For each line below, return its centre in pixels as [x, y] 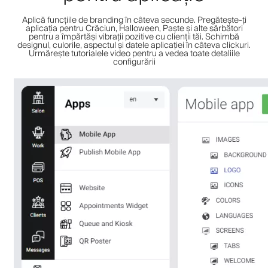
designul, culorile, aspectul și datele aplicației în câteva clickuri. [134, 45]
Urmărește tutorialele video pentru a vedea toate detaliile [134, 54]
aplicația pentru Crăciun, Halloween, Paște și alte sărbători [134, 28]
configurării [134, 62]
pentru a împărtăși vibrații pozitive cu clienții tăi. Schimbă [134, 37]
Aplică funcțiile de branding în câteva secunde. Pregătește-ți [134, 20]
